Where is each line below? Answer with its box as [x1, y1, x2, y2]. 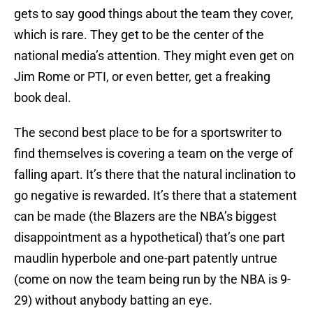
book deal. [14, 90, 71, 105]
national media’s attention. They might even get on [14, 48, 294, 64]
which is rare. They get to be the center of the [14, 27, 264, 43]
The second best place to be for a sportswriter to [14, 125, 282, 140]
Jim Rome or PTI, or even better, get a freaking [14, 69, 270, 85]
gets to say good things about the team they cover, [14, 6, 293, 22]
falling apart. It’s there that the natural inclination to [14, 167, 296, 182]
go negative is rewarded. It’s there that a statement [14, 188, 297, 203]
